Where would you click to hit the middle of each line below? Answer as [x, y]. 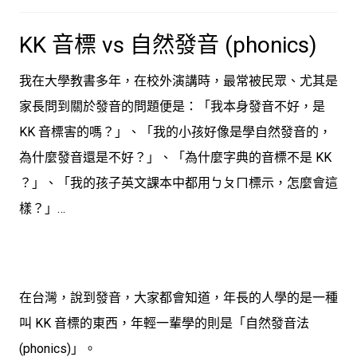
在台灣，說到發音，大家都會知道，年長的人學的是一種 [178, 298]
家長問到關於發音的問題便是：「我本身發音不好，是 [172, 107]
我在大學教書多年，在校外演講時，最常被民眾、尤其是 [178, 81]
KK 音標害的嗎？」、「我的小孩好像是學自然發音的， [175, 132]
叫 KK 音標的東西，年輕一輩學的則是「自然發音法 [164, 324]
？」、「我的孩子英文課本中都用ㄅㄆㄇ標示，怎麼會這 [178, 183]
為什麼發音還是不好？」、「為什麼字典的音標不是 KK [175, 158]
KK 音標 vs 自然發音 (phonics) [168, 45]
